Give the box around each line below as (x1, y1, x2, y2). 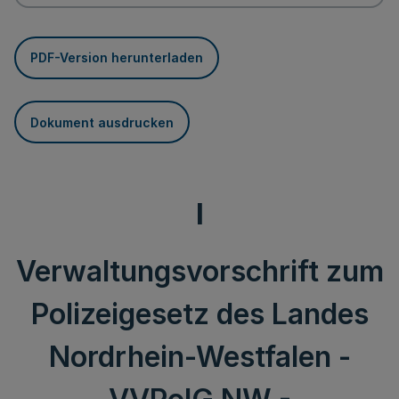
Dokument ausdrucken (30, 114, 174, 130)
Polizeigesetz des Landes (30, 297, 369, 331)
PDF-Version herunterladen (30, 50, 203, 65)
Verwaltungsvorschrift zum (15, 254, 384, 289)
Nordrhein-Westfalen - (48, 339, 351, 374)
